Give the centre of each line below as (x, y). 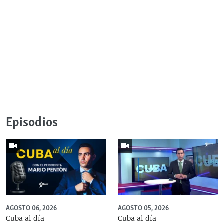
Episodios (32, 123)
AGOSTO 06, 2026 (31, 208)
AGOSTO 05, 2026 (143, 208)
